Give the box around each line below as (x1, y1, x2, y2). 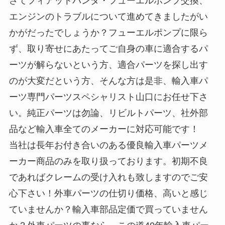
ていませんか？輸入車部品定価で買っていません (9, 204, 208, 215)
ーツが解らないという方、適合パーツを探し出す (9, 60, 208, 70)
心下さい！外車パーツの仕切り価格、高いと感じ (9, 188, 208, 199)
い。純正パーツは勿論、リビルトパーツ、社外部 (9, 108, 208, 119)
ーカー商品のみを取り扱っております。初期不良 (9, 156, 208, 167)
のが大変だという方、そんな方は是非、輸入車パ (9, 76, 208, 86)
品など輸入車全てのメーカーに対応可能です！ (9, 124, 199, 135)
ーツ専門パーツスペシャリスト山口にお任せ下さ (9, 92, 208, 102)
